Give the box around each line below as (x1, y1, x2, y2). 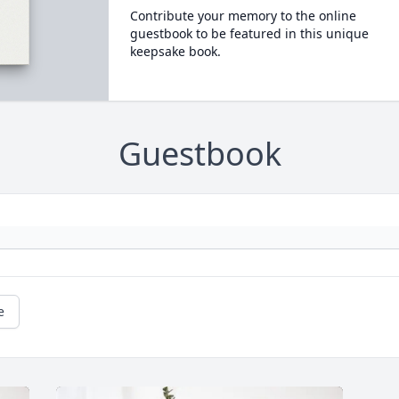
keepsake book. (129, 43, 221, 60)
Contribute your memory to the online (129, 7, 356, 24)
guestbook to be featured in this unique (129, 25, 369, 42)
